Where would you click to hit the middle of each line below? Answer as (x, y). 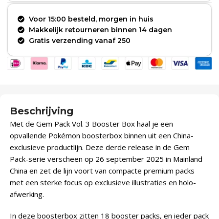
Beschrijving (42, 111)
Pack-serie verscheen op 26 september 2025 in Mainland (106, 159)
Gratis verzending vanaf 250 (79, 41)
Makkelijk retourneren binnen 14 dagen (100, 30)
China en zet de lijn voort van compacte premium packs (102, 170)
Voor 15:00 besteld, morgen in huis (91, 19)
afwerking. (27, 194)
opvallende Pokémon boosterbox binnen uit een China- (102, 135)
